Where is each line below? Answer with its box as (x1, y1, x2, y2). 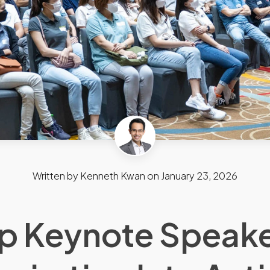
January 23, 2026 (161, 169, 237, 183)
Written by (33, 169, 80, 183)
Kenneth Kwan (80, 169, 145, 183)
